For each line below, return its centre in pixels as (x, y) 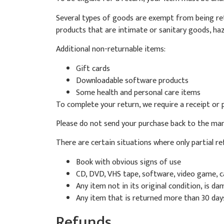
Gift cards (93, 68)
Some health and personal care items (138, 92)
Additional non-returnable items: (111, 49)
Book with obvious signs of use (128, 162)
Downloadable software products (132, 80)
